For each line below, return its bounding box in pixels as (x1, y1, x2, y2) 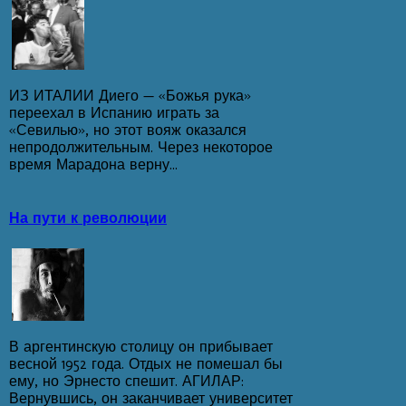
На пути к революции (9, 208, 167, 227)
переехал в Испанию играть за (9, 103, 219, 121)
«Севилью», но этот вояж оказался (9, 121, 246, 139)
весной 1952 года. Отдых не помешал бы (9, 354, 283, 372)
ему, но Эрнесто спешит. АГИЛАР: (9, 372, 244, 390)
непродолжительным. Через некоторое (9, 138, 273, 156)
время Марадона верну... (9, 155, 178, 173)
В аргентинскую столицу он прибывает (9, 337, 273, 355)
